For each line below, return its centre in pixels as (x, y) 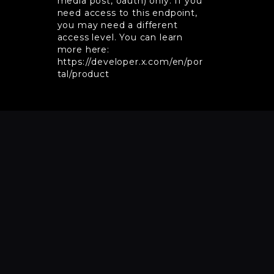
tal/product (83, 74)
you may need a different (117, 25)
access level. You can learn (120, 38)
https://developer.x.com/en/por (130, 62)
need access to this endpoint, (127, 13)
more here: (83, 50)
